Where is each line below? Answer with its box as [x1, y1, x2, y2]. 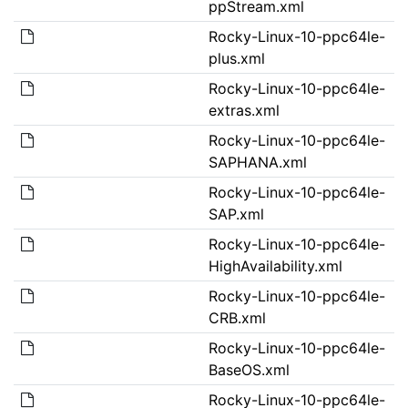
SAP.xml [208, 204, 264, 223]
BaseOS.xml [208, 360, 290, 379]
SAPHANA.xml [208, 152, 307, 171]
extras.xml [208, 100, 280, 119]
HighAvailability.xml [208, 256, 342, 275]
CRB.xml [208, 308, 266, 327]
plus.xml [208, 48, 265, 67]
